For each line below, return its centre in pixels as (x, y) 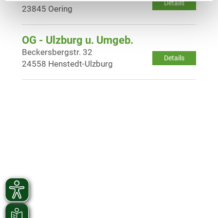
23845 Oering (47, 9)
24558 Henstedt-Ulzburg (67, 64)
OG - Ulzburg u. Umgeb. (78, 40)
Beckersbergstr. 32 (57, 52)
